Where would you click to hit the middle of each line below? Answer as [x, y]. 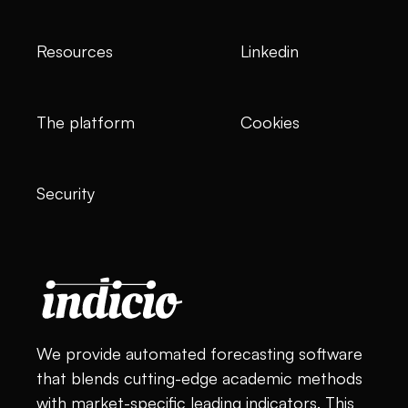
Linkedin [270, 51]
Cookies [270, 122]
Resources [75, 51]
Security [66, 193]
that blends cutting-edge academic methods [199, 377]
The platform [86, 122]
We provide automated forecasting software [199, 353]
